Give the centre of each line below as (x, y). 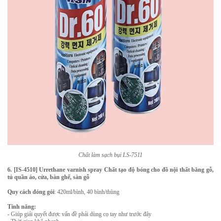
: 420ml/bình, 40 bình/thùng (87, 192)
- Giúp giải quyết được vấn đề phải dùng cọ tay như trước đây (79, 214)
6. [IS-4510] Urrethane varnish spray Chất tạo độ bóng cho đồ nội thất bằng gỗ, (110, 170)
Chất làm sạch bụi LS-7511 (110, 155)
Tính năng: (22, 207)
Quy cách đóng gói (31, 192)
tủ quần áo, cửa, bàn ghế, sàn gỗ (48, 177)
